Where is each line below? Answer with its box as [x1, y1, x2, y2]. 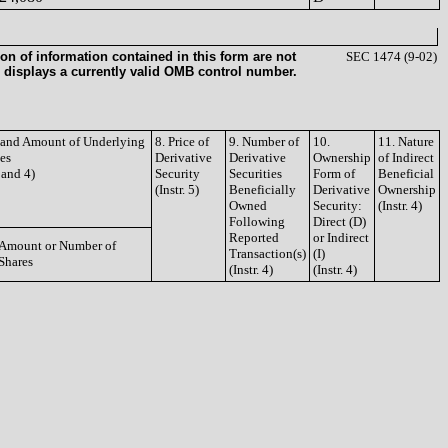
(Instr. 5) [155, 182, 199, 197]
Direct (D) [313, 214, 366, 229]
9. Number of [229, 134, 299, 149]
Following [229, 214, 285, 229]
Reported [229, 230, 279, 245]
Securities [229, 166, 282, 181]
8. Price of [155, 134, 209, 149]
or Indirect [313, 230, 369, 245]
